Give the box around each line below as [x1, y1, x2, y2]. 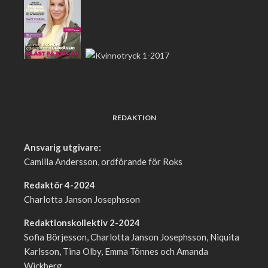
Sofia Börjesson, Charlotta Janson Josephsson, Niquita [24, 232, 239, 243]
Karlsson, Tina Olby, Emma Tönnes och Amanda [24, 246, 208, 257]
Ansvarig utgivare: [24, 142, 101, 153]
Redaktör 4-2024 [24, 179, 95, 191]
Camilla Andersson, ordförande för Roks [24, 156, 182, 167]
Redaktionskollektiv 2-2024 [24, 217, 140, 229]
